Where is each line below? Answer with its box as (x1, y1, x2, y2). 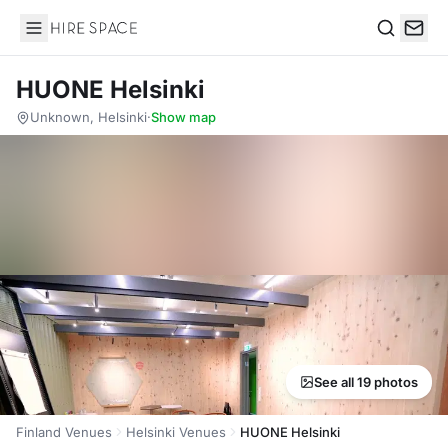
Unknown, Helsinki (30, 109, 147, 125)
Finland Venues (16, 424, 112, 440)
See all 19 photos (314, 374, 418, 390)
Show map (151, 109, 216, 125)
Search (375, 38, 427, 59)
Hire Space (19, 28, 102, 48)
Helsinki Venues (126, 424, 226, 440)
